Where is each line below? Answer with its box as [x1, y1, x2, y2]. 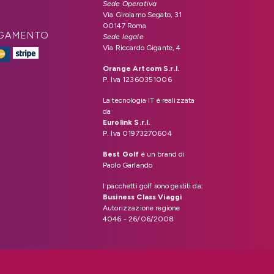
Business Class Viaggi [103, 193, 182, 201]
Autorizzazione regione [103, 204, 180, 212]
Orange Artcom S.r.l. [103, 64, 179, 73]
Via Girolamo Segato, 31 [103, 10, 182, 19]
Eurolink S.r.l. [103, 118, 150, 127]
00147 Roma [103, 21, 147, 30]
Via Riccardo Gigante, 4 [103, 43, 181, 52]
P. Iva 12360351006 [103, 75, 172, 84]
